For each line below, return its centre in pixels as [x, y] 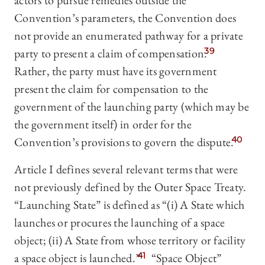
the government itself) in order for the [103, 125]
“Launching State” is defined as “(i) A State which [130, 205]
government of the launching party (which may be [132, 107]
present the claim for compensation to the [112, 89]
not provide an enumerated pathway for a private [129, 36]
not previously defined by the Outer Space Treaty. [130, 187]
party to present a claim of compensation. [111, 54]
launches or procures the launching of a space [120, 223]
